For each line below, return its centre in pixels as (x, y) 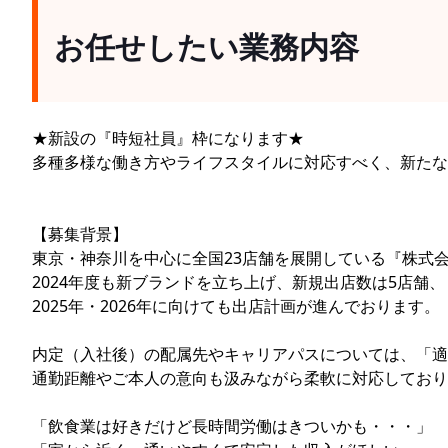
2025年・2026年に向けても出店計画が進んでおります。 (236, 305)
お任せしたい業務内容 (206, 46)
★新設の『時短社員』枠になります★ (168, 137)
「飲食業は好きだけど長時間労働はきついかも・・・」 (232, 425)
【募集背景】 (80, 233)
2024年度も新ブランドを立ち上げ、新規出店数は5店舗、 (238, 281)
